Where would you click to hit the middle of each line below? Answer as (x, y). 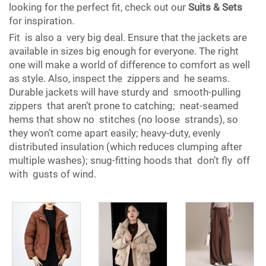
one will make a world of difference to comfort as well (129, 65)
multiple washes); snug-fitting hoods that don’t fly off (129, 161)
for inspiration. (42, 21)
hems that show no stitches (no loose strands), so (123, 120)
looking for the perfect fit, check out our (99, 7)
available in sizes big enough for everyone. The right (124, 51)
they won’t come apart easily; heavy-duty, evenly (115, 133)
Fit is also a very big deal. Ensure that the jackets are (128, 38)
